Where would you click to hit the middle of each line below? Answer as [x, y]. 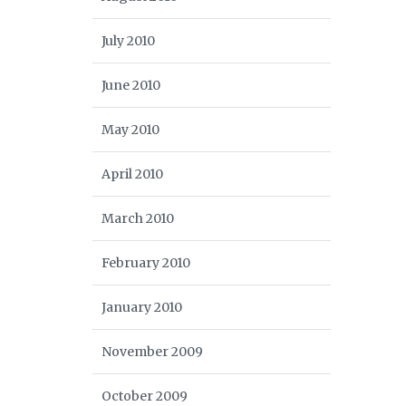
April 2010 [132, 174]
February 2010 [146, 263]
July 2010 [128, 41]
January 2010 [142, 307]
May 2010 [130, 130]
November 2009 [152, 352]
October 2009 [145, 396]
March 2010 [138, 218]
